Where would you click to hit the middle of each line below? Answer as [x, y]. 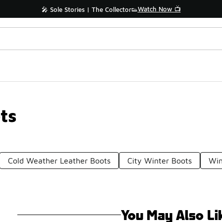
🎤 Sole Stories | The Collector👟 [89, 9]
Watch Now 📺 [159, 9]
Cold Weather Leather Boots [59, 161]
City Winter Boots [160, 161]
